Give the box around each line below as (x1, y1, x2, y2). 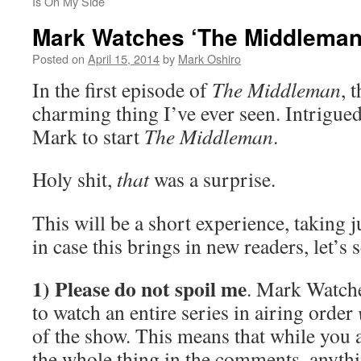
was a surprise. (149, 165, 276, 193)
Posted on (32, 50, 85, 67)
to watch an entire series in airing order (32, 298, 358, 326)
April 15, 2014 (88, 50, 160, 67)
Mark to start (32, 122, 144, 150)
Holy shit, (32, 165, 117, 193)
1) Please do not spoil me (32, 273, 247, 304)
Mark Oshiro (178, 50, 241, 67)
